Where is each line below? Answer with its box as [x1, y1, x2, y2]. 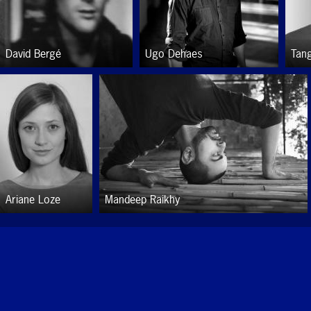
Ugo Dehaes [145, 46, 203, 61]
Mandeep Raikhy [105, 192, 180, 207]
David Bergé [6, 46, 61, 61]
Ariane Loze [6, 192, 60, 207]
